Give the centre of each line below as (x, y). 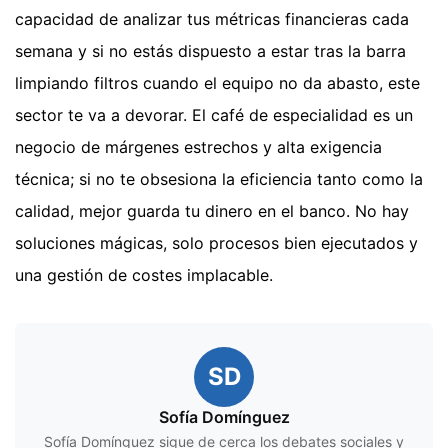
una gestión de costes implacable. (144, 275)
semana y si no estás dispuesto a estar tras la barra (210, 51)
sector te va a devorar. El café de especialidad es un (214, 115)
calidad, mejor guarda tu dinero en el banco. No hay (212, 211)
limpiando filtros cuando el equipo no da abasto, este (217, 83)
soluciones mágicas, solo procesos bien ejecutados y (216, 243)
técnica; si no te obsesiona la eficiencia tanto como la (219, 179)
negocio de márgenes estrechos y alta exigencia (198, 147)
